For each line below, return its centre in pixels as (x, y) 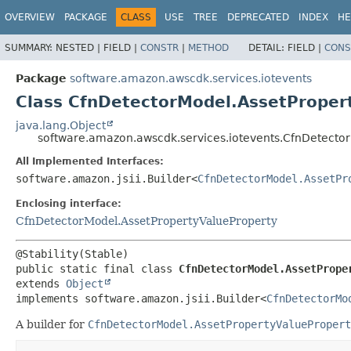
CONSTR (159, 47)
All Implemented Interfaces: (90, 161)
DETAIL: (268, 47)
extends (41, 283)
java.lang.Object (61, 125)
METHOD (208, 47)
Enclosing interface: (69, 203)
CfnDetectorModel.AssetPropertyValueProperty (147, 221)
